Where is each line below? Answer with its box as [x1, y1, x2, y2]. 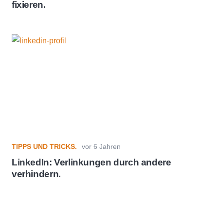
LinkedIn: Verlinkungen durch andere [12, 157, 171, 168]
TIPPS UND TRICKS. [12, 143, 77, 150]
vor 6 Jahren [81, 143, 121, 150]
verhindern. [12, 169, 61, 180]
